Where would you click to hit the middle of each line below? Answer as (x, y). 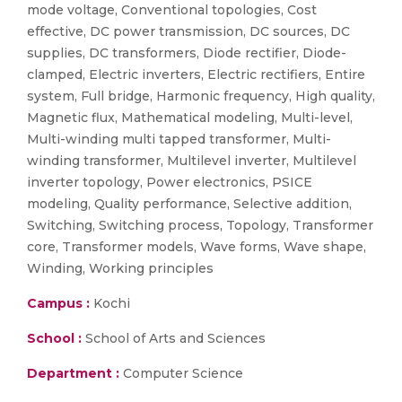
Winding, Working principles (120, 268)
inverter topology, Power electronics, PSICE (170, 182)
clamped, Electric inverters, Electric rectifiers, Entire (196, 74)
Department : (73, 373)
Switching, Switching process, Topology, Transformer (200, 225)
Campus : (58, 303)
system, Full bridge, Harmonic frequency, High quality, (201, 96)
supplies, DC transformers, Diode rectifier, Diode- (187, 53)
